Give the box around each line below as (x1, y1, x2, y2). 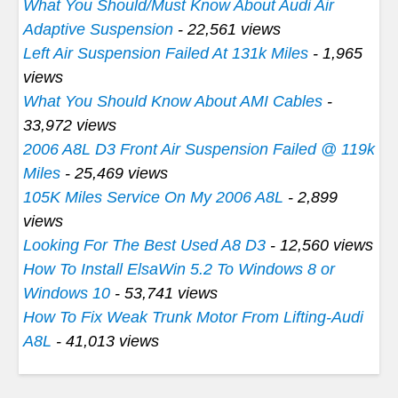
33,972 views (23, 116, 116, 135)
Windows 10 (23, 284, 110, 303)
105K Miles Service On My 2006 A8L (23, 188, 283, 207)
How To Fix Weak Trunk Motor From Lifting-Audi (23, 308, 363, 327)
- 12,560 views (266, 236, 373, 255)
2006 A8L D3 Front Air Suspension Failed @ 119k (23, 140, 375, 159)
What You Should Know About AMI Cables (23, 92, 322, 111)
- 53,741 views (110, 284, 218, 303)
